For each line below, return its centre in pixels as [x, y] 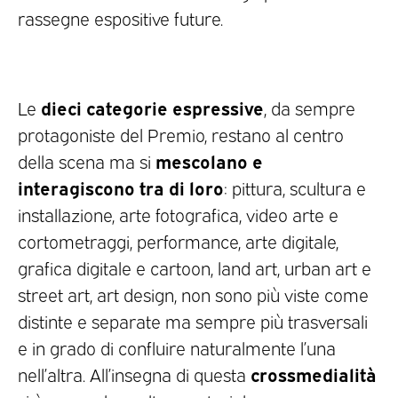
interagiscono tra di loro [121, 187]
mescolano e [209, 160]
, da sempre [310, 107]
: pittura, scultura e [295, 187]
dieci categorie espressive [152, 107]
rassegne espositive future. [120, 17]
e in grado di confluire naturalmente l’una [177, 347]
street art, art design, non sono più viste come [193, 294]
